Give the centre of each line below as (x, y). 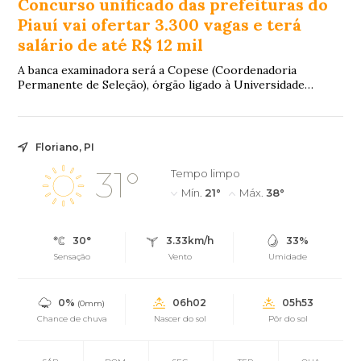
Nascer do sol (180, 319)
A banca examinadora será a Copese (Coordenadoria (158, 71)
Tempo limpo (205, 174)
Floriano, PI (65, 147)
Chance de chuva (72, 319)
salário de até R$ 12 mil (111, 45)
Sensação (72, 257)
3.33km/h (189, 241)
